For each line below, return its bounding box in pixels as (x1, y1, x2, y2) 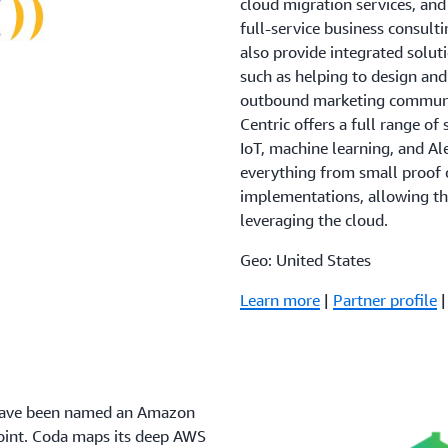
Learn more (240, 290, 320, 311)
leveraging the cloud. (240, 210, 388, 231)
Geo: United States (240, 250, 371, 271)
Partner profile (333, 290, 437, 311)
